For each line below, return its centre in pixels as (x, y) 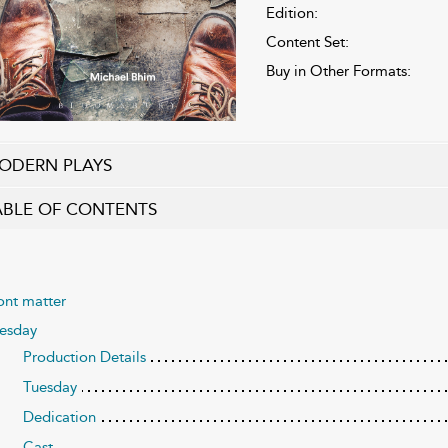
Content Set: (307, 41)
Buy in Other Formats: (338, 70)
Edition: (291, 12)
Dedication (59, 416)
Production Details (84, 356)
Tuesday (49, 386)
